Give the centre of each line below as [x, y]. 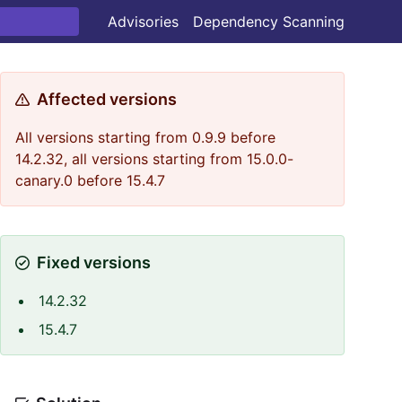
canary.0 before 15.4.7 [90, 180]
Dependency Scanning [269, 22]
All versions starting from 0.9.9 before [145, 137]
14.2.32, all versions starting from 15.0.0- [154, 159]
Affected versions [107, 99]
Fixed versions [94, 262]
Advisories [143, 22]
